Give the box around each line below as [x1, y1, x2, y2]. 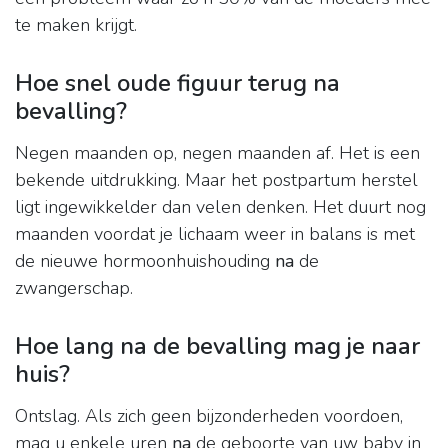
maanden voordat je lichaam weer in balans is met [15, 222, 415, 247]
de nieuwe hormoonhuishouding [15, 249, 275, 274]
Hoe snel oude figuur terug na [15, 67, 340, 100]
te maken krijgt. [15, 13, 137, 38]
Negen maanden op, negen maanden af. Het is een [15, 141, 420, 166]
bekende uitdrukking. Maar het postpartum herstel [15, 168, 418, 193]
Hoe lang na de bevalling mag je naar [15, 330, 420, 363]
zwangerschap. [15, 276, 133, 301]
